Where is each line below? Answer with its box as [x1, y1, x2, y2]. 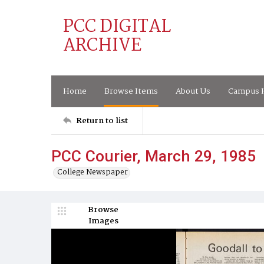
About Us [176, 84, 210, 98]
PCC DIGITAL [63, 13, 171, 41]
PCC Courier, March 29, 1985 [51, 147, 256, 165]
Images [88, 214, 118, 227]
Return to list [76, 114, 128, 127]
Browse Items [104, 84, 158, 98]
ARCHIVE [63, 32, 141, 60]
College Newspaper [57, 166, 128, 179]
